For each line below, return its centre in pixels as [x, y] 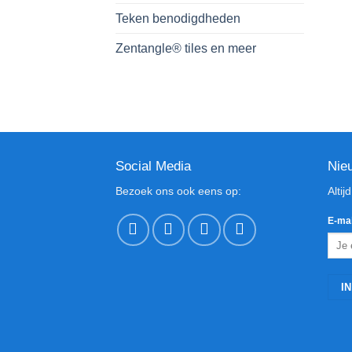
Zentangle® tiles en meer [186, 49]
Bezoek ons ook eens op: [178, 192]
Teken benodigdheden [178, 19]
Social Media [153, 166]
